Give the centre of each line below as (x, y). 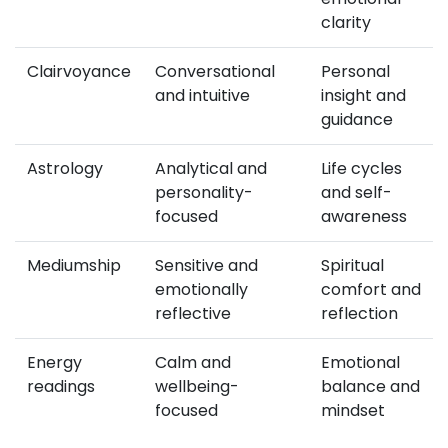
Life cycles (361, 168)
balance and (370, 386)
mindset (353, 410)
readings (61, 386)
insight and (363, 95)
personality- (204, 192)
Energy (54, 362)
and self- (356, 192)
